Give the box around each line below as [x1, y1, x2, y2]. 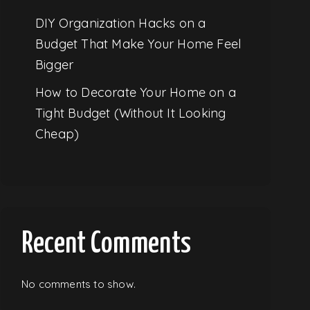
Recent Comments [21, 229, 191, 259]
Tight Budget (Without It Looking [35, 104, 226, 121]
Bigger [35, 56, 74, 73]
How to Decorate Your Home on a [35, 84, 236, 100]
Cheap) [35, 125, 80, 142]
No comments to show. [21, 277, 136, 291]
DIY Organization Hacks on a [35, 15, 206, 31]
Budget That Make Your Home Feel [35, 35, 241, 52]
